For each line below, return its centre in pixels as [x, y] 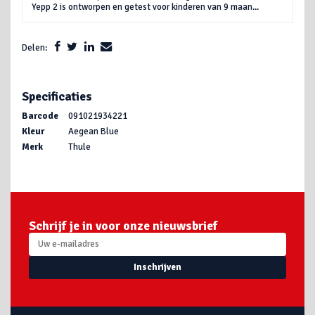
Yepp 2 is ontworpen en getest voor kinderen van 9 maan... [146, 7]
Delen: [35, 48]
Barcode [40, 116]
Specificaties [57, 97]
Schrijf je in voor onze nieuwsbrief [123, 226]
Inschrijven [157, 268]
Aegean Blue [93, 131]
